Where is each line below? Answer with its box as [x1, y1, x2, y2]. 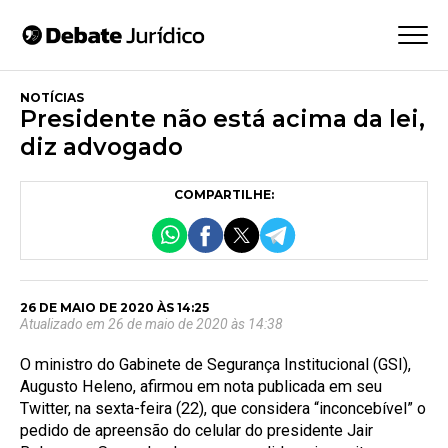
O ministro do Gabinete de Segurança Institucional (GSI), [20, 355, 411, 375]
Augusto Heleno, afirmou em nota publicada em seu [20, 377, 382, 397]
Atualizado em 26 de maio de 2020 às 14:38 [20, 316, 283, 333]
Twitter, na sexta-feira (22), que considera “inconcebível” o [20, 399, 426, 419]
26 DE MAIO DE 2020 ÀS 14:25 [20, 300, 209, 316]
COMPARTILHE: [174, 186, 274, 202]
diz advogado [20, 131, 183, 161]
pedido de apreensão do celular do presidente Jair [20, 421, 373, 441]
